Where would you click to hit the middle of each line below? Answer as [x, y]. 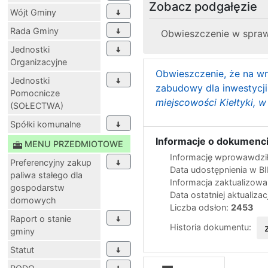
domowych [33, 200]
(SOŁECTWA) [37, 106]
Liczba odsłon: [200, 208]
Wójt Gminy [33, 13]
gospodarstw [37, 188]
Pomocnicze [35, 93]
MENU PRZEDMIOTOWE [74, 144]
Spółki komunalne [45, 124]
